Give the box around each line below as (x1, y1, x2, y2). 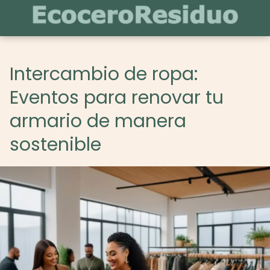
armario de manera (10, 108, 186, 134)
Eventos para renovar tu (10, 85, 224, 110)
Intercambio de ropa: (10, 61, 198, 87)
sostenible (10, 132, 101, 157)
